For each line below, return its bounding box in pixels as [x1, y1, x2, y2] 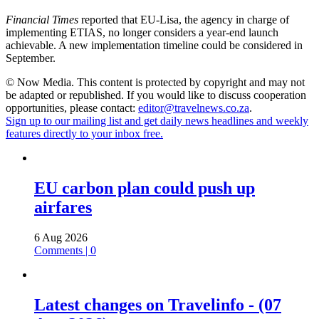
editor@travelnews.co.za [138, 102, 249, 115]
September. [6, 52, 56, 65]
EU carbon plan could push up [34, 179, 255, 198]
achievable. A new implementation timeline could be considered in [6, 39, 303, 52]
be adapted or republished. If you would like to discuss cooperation [6, 89, 306, 102]
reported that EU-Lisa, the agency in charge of [78, 14, 289, 26]
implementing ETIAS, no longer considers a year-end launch [6, 26, 278, 39]
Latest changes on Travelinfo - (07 [34, 296, 281, 315]
